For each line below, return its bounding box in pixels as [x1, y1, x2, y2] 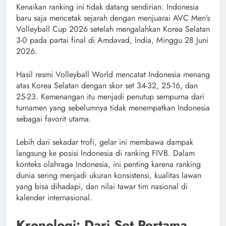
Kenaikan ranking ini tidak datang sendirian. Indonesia [16, 1, 199, 13]
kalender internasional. [16, 192, 92, 204]
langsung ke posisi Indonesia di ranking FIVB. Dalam [16, 147, 195, 159]
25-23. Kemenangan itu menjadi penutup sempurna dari [16, 91, 204, 103]
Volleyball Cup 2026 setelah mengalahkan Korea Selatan [16, 23, 210, 35]
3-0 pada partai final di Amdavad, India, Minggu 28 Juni [16, 34, 208, 46]
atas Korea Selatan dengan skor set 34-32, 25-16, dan [16, 80, 198, 92]
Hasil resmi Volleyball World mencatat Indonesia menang [16, 69, 210, 81]
